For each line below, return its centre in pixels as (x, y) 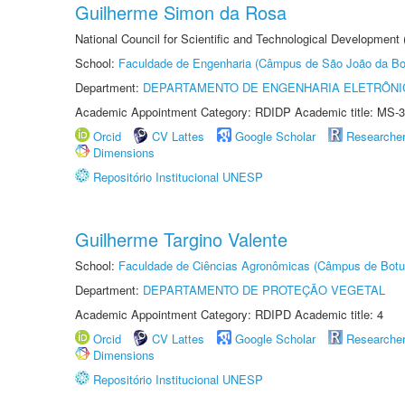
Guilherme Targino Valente (181, 239)
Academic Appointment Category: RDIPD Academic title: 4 (229, 314)
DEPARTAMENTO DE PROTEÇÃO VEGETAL (264, 290)
